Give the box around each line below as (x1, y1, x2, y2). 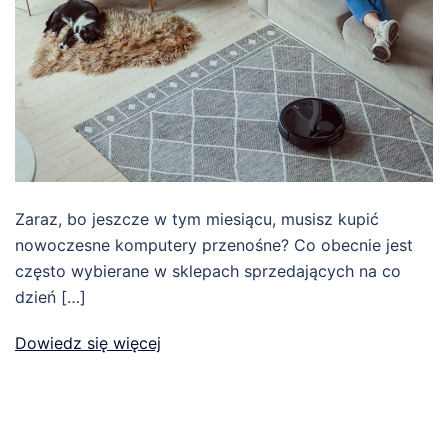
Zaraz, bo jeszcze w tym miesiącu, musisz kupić (15, 208, 379, 229)
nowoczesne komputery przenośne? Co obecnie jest (15, 234, 413, 255)
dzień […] (15, 286, 86, 307)
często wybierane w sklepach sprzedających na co (15, 260, 401, 281)
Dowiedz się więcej (15, 332, 161, 353)
